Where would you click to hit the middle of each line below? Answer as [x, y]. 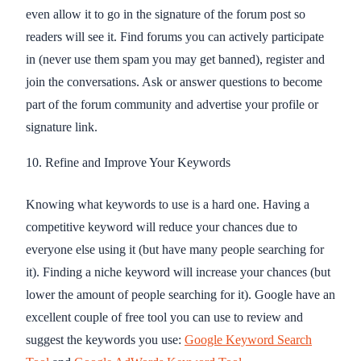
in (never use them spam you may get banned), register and [175, 59]
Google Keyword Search [248, 339]
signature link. [62, 127]
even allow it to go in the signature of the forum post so [166, 14]
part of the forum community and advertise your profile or [172, 104]
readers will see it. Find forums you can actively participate [175, 36]
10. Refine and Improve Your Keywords [128, 162]
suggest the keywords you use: [105, 339]
